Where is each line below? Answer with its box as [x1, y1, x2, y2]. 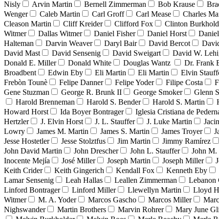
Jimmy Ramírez [162, 137, 211, 146]
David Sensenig [52, 49, 101, 58]
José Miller [62, 156, 95, 165]
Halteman [4, 39, 34, 48]
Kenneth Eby [166, 166, 207, 175]
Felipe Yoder [115, 78, 154, 87]
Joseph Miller [162, 156, 204, 165]
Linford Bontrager [4, 186, 60, 195]
